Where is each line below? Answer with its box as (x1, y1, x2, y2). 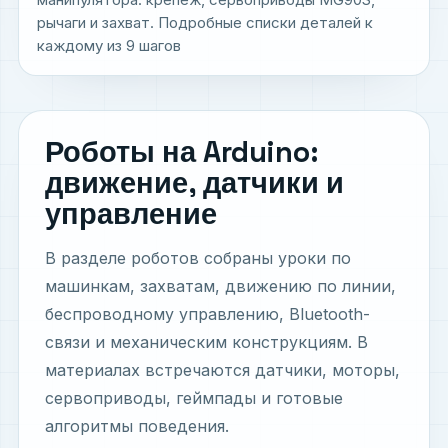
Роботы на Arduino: (45, 134, 319, 171)
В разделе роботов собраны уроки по (45, 248, 351, 269)
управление (45, 196, 217, 233)
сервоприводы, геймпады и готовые (45, 388, 343, 409)
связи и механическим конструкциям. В (45, 332, 368, 353)
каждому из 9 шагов (37, 36, 181, 56)
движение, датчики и (45, 165, 344, 202)
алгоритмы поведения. (45, 416, 229, 437)
